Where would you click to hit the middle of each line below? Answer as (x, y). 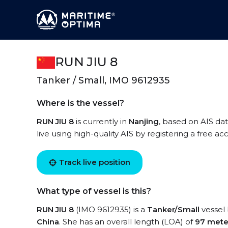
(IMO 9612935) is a (110, 209)
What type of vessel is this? (94, 191)
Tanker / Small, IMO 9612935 (103, 80)
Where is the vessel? (80, 103)
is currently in (101, 121)
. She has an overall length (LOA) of (127, 222)
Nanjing (144, 121)
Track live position (95, 162)
